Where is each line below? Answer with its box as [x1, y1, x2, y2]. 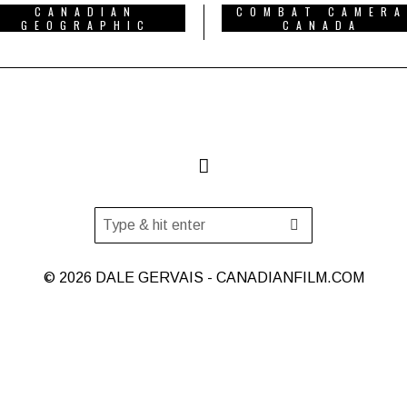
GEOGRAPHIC [20, 17, 151, 33]
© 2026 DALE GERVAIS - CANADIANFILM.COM [43, 269, 364, 285]
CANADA [282, 17, 362, 33]
